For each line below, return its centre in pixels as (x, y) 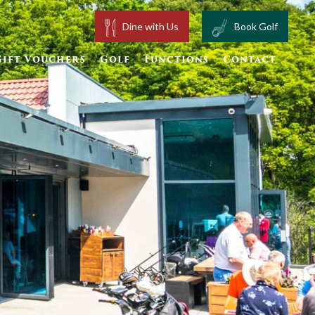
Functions (176, 60)
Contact (250, 60)
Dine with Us (150, 26)
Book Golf (256, 26)
